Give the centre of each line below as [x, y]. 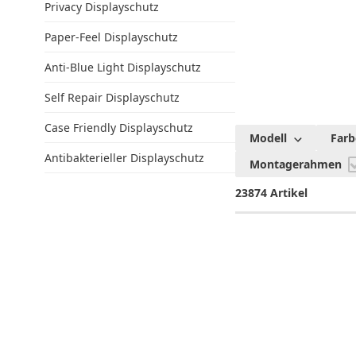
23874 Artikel [271, 192]
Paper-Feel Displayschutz [111, 37]
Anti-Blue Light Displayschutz [123, 68]
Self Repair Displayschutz [112, 98]
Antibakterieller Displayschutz [124, 158]
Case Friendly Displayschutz [119, 128]
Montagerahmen [297, 164]
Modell [268, 138]
